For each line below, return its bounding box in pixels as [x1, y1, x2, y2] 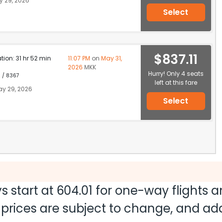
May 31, [101, 54, 122, 62]
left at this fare [154, 78, 197, 87]
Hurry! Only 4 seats [148, 69, 204, 78]
